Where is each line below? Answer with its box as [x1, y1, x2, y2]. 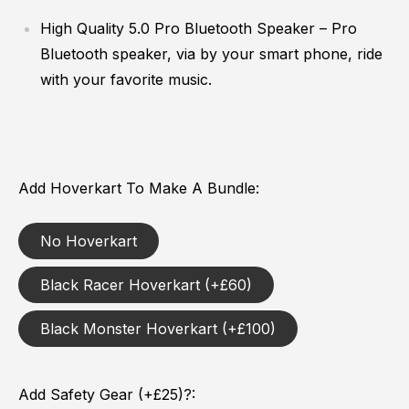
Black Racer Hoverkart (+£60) [40, 275, 252, 294]
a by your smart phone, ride [187, 44, 383, 63]
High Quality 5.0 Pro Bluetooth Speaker [40, 18, 315, 37]
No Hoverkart [40, 231, 137, 250]
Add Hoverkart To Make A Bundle [18, 178, 256, 197]
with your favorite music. [40, 69, 212, 89]
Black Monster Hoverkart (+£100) [40, 319, 276, 338]
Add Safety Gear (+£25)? [18, 384, 192, 404]
